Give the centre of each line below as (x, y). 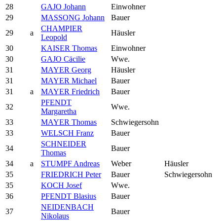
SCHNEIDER (64, 144)
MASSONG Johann (73, 17)
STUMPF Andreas (70, 163)
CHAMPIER (62, 28)
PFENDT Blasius (69, 196)
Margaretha (59, 111)
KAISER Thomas (69, 48)
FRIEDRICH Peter (71, 174)
